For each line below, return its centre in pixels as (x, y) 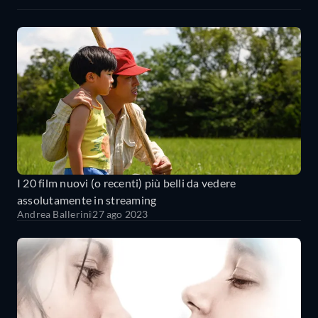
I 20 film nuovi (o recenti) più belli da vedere (127, 183)
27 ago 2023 (120, 214)
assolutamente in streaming (87, 200)
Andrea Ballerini (55, 214)
